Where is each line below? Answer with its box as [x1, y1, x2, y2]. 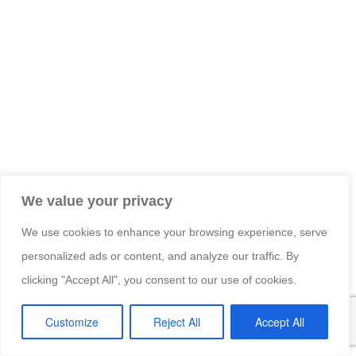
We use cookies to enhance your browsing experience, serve [21, 226, 327, 238]
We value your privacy [21, 193, 172, 209]
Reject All [153, 314, 200, 330]
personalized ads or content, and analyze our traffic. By [21, 250, 299, 262]
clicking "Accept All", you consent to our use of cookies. [21, 273, 296, 286]
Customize [45, 314, 99, 330]
